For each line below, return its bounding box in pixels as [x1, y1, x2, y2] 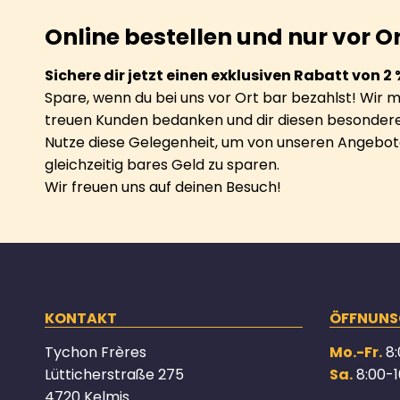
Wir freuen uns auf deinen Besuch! [45, 176, 281, 197]
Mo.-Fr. [329, 341, 382, 362]
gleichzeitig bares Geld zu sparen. [45, 154, 279, 175]
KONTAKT [45, 307, 117, 329]
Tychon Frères [45, 341, 146, 362]
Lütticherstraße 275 [45, 363, 184, 385]
